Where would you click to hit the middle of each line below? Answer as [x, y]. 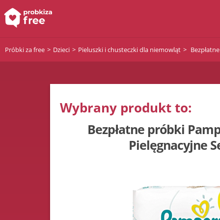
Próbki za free [25, 49]
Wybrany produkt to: [126, 108]
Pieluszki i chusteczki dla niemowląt [129, 49]
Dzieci [61, 49]
